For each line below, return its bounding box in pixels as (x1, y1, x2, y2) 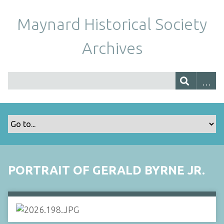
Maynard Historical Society (17, 15, 207, 33)
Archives (81, 39, 142, 57)
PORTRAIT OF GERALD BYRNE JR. (8, 163, 205, 177)
